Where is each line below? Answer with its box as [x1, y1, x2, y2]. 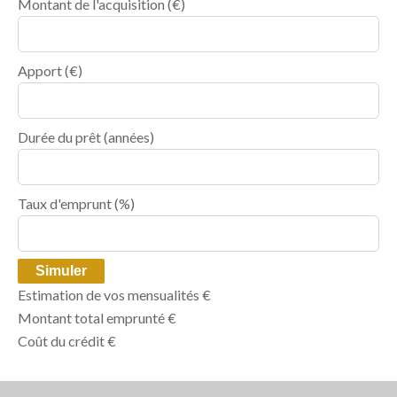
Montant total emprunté [18, 308, 167, 326]
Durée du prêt [18, 128, 101, 145]
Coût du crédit [18, 331, 107, 349]
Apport [18, 61, 62, 79]
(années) [101, 128, 154, 145]
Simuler [35, 262, 87, 278]
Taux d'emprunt [18, 194, 112, 212]
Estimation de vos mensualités [18, 285, 202, 303]
